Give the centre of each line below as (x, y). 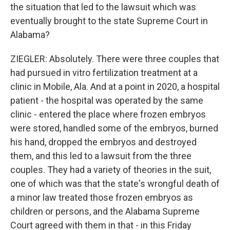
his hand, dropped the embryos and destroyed (103, 142)
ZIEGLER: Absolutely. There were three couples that (115, 59)
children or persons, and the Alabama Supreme (105, 211)
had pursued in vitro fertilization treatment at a (104, 73)
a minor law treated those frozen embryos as (102, 197)
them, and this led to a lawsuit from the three (101, 156)
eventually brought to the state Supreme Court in (109, 21)
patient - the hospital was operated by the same (107, 100)
